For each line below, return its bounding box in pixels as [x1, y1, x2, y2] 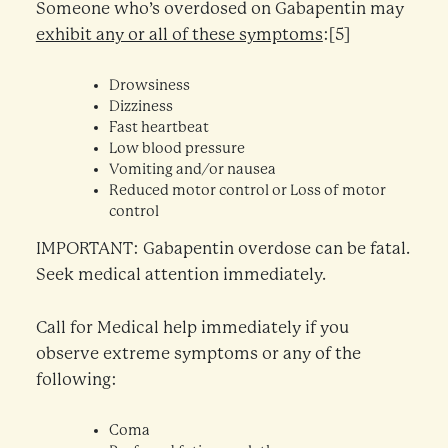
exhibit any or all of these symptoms [35, 24, 323, 44]
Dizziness [108, 97, 173, 115]
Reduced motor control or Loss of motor [108, 181, 386, 199]
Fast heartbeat [108, 118, 209, 136]
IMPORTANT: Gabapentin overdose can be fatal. [35, 239, 410, 259]
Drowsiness [108, 76, 190, 94]
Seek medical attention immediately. [35, 265, 326, 285]
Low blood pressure [108, 139, 245, 157]
